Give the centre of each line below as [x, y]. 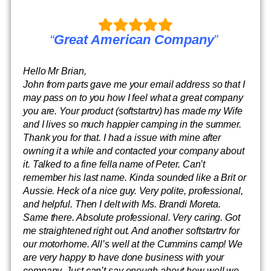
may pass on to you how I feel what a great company [133, 98]
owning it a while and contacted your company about [134, 151]
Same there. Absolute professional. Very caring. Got [132, 218]
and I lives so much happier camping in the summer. [132, 125]
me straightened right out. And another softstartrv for [131, 231]
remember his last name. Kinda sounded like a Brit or [135, 178]
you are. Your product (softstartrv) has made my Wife [133, 111]
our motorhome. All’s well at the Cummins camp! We [133, 244]
